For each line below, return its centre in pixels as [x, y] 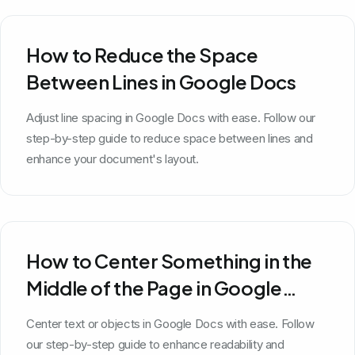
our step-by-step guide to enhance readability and [155, 344]
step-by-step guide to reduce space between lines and [170, 138]
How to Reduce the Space [142, 54]
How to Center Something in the [169, 260]
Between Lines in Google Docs [161, 81]
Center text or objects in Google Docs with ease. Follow [170, 323]
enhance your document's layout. [113, 158]
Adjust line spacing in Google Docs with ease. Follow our [171, 117]
